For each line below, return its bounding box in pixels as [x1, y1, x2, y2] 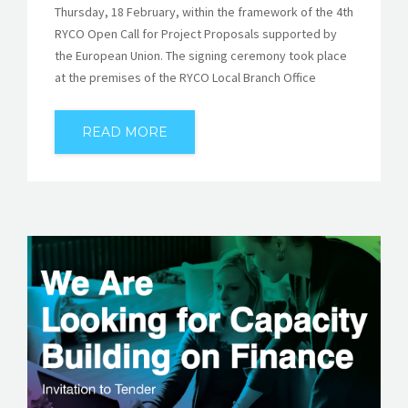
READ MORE [82, 124, 168, 141]
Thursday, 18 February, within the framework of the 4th [55, 4, 353, 21]
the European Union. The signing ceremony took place [55, 47, 347, 65]
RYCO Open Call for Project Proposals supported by [55, 25, 337, 43]
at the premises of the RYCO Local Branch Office [55, 69, 316, 87]
